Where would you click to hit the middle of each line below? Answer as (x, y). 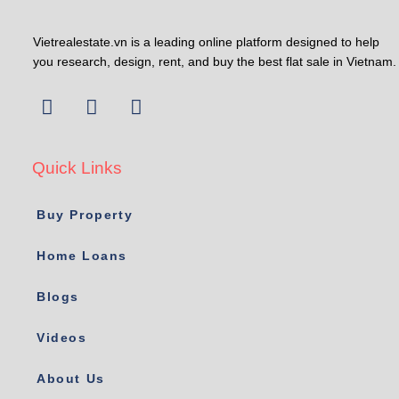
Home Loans (82, 256)
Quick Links (77, 168)
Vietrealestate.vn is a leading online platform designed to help (206, 42)
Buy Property (85, 215)
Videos (62, 338)
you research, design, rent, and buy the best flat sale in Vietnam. (215, 62)
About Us (71, 379)
